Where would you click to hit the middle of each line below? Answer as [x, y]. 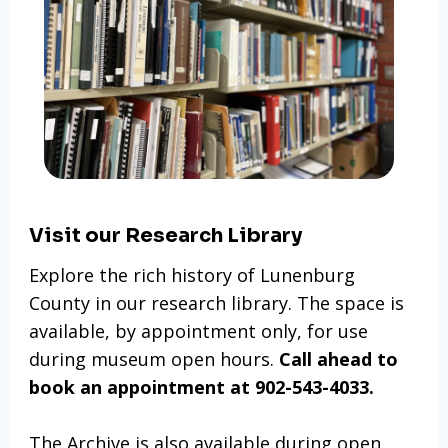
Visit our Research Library [165, 236]
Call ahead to [338, 359]
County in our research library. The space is [216, 303]
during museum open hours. [153, 359]
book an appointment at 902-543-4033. [201, 387]
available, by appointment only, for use [198, 331]
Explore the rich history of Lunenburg [191, 275]
